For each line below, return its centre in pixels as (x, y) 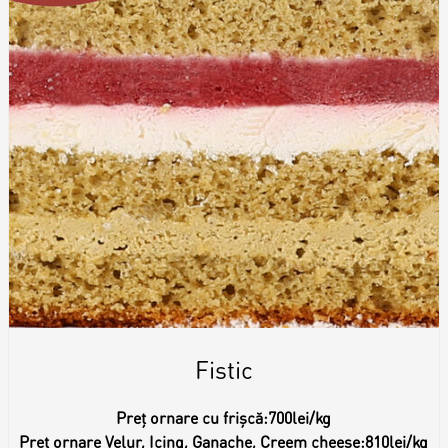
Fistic (223, 369)
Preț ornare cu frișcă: (192, 417)
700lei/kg (300, 417)
